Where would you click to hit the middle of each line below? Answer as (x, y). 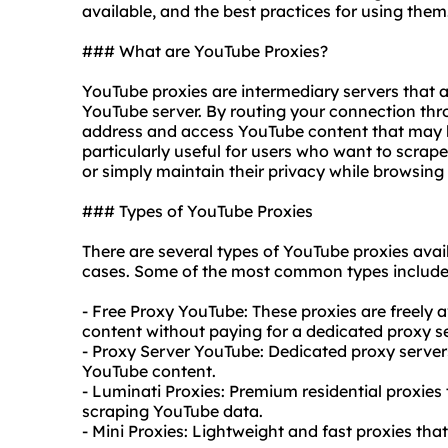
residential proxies (372, 391)
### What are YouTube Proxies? (205, 51)
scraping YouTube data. (172, 411)
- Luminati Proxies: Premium (192, 391)
